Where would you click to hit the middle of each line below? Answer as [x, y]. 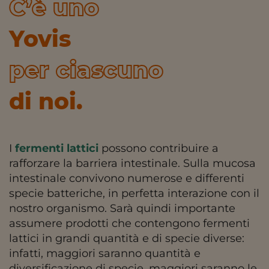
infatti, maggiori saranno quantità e [105, 254]
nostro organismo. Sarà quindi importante [122, 209]
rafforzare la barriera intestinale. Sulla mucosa [132, 164]
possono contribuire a [159, 149]
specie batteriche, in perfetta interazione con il [134, 194]
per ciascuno [86, 70]
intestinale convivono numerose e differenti [127, 179]
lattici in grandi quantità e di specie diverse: [127, 239]
